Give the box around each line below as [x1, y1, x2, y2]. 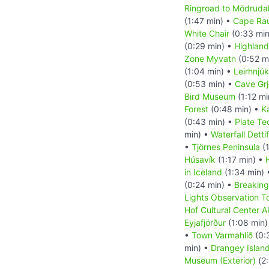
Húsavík [184, 154, 216, 165]
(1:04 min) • [184, 65, 234, 76]
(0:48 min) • [208, 103, 261, 114]
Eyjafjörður [184, 217, 226, 228]
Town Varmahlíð [192, 229, 253, 240]
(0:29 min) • [184, 40, 234, 51]
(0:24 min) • [184, 179, 234, 190]
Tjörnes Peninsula [192, 141, 260, 152]
